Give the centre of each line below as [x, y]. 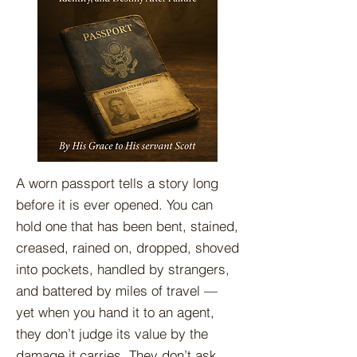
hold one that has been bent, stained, [127, 226]
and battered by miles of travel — [117, 290]
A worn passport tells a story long [117, 183]
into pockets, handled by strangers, [123, 269]
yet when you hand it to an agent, [115, 312]
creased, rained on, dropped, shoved [127, 247]
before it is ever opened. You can [114, 204]
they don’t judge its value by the [112, 333]
